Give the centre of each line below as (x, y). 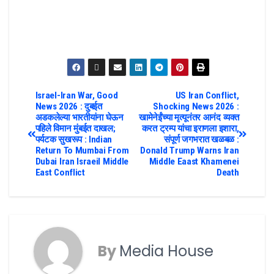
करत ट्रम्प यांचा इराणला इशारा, (190, 129)
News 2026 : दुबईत (68, 107)
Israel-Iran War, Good (76, 96)
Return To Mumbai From (82, 151)
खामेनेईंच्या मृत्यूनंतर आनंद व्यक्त (189, 118)
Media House (166, 251)
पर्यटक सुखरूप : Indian (74, 140)
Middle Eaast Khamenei (194, 162)
